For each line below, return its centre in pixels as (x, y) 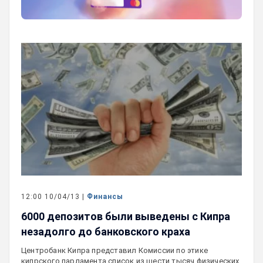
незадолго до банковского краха (106, 231)
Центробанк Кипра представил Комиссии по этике (115, 250)
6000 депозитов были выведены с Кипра (126, 216)
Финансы (105, 196)
